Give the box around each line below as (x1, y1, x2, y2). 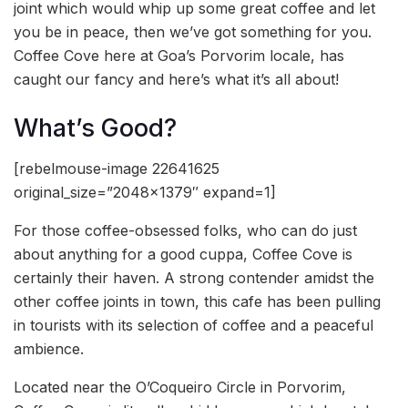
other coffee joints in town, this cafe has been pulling (14, 292, 381, 311)
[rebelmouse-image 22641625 (14, 159, 219, 178)
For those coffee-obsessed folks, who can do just (14, 221, 357, 240)
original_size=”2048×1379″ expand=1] (14, 183, 276, 202)
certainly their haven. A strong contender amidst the (14, 269, 374, 288)
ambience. (14, 340, 84, 359)
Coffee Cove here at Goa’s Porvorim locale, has (14, 46, 344, 66)
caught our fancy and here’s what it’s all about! (14, 70, 339, 89)
